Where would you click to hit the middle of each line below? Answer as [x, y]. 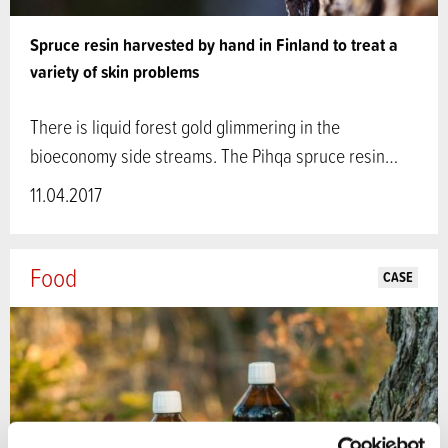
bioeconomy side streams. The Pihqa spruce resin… [214, 155]
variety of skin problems [114, 71]
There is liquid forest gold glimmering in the [185, 126]
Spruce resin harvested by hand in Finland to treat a [214, 44]
